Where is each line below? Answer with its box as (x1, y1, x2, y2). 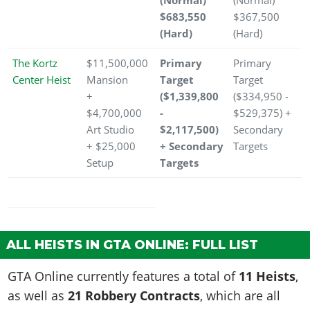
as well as (8, 287, 69, 304)
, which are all (200, 287, 281, 304)
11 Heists (239, 268, 296, 285)
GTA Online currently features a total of (8, 268, 239, 285)
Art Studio (86, 122, 137, 137)
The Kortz (12, 56, 57, 71)
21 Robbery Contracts (68, 287, 201, 304)
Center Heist (12, 73, 71, 87)
